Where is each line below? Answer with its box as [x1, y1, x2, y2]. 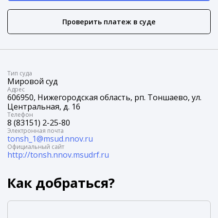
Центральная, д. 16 [7, 101, 80, 112]
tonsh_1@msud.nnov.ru [7, 133, 93, 145]
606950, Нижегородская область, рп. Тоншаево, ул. [7, 92, 201, 103]
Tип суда [7, 69, 32, 78]
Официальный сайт [7, 143, 64, 151]
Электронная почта [7, 127, 64, 135]
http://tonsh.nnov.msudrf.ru [7, 149, 109, 161]
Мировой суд [7, 76, 58, 87]
